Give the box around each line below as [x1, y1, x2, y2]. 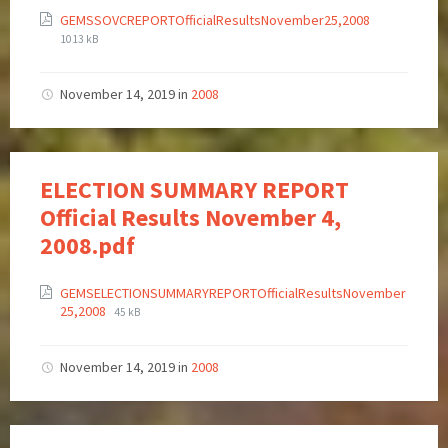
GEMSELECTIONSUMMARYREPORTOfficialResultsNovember [60, 284, 406, 303]
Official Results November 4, [40, 202, 341, 234]
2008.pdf [40, 230, 135, 262]
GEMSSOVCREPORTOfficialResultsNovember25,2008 [60, 11, 370, 30]
